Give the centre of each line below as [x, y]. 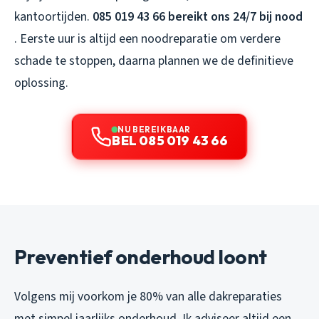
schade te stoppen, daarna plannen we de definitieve [154, 61]
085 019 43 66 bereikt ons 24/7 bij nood [198, 16]
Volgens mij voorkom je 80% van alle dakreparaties [148, 296]
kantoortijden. [53, 16]
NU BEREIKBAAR [154, 129]
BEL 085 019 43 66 [170, 140]
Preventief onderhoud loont [141, 256]
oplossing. [41, 83]
